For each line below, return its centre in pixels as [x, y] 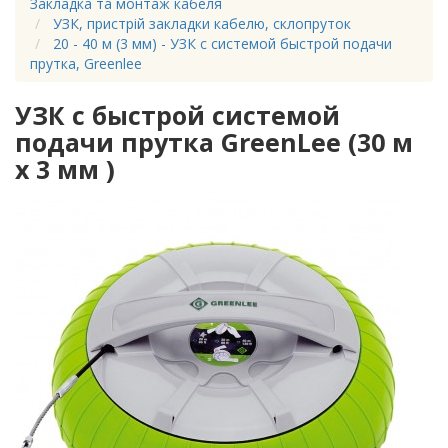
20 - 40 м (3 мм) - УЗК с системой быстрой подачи [222, 44]
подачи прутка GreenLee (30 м [214, 142]
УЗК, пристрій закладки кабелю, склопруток [202, 24]
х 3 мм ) [65, 169]
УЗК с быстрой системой [177, 115]
